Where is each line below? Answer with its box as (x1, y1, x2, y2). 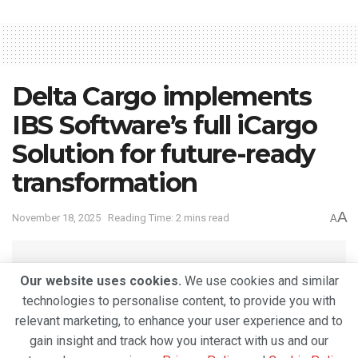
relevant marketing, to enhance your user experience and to (15, 313, 343, 328)
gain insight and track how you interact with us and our (30, 333, 328, 348)
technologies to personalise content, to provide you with (22, 293, 336, 308)
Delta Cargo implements (12, 81, 312, 113)
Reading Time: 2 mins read (108, 212, 229, 225)
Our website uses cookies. (19, 273, 181, 288)
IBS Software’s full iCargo (12, 109, 317, 141)
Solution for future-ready (12, 138, 315, 170)
